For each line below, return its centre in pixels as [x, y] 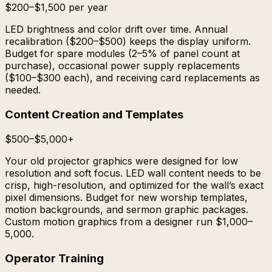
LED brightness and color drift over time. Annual [116, 29]
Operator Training [54, 258]
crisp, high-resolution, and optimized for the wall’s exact [134, 185]
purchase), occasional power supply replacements [122, 66]
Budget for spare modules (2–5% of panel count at [122, 54]
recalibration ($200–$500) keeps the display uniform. [128, 42]
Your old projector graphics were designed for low [121, 161]
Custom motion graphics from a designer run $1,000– [129, 221]
